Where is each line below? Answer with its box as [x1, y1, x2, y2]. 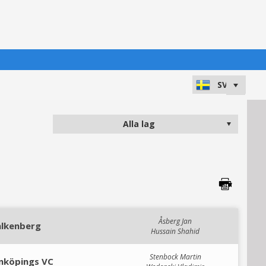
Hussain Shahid [151, 226, 199, 236]
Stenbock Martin [149, 252, 201, 262]
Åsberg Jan [159, 216, 192, 226]
